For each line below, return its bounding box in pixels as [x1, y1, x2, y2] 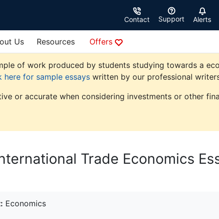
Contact [124, 15, 150, 24]
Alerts [193, 15, 211, 24]
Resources [37, 37, 75, 47]
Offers [89, 37, 115, 47]
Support [158, 15, 184, 23]
